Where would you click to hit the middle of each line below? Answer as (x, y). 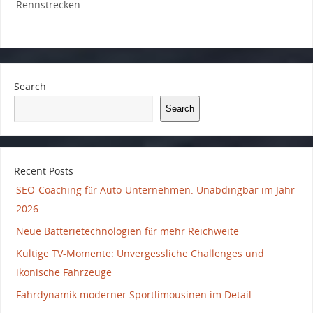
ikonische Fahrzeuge (64, 272)
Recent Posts (43, 170)
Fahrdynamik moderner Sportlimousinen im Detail (133, 294)
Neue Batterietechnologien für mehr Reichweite (127, 231)
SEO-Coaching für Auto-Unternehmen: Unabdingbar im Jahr (155, 189)
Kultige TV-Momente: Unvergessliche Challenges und (140, 253)
